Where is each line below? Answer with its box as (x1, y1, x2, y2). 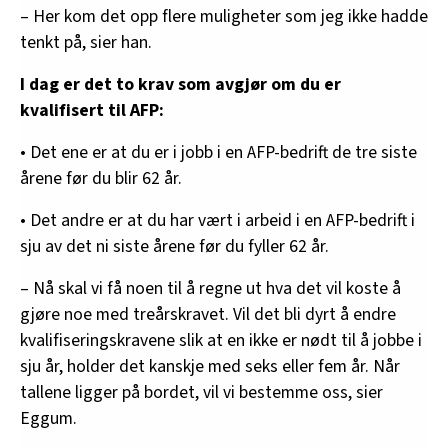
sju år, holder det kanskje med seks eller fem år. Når (20, 354, 400, 380)
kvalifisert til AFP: (20, 98, 164, 124)
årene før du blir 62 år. (20, 166, 182, 192)
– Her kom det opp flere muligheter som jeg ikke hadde (20, 4, 428, 30)
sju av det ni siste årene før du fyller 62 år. (20, 234, 329, 260)
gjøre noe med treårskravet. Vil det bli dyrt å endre (20, 302, 396, 328)
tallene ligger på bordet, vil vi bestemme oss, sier (20, 380, 383, 406)
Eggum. (20, 406, 77, 432)
